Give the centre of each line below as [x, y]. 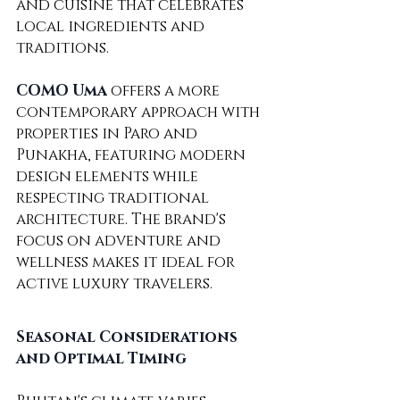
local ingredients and [112, 27]
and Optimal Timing [101, 359]
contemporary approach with [140, 112]
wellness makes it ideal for [127, 262]
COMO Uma [62, 91]
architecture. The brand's [123, 220]
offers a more [165, 91]
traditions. [62, 48]
